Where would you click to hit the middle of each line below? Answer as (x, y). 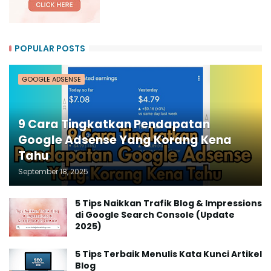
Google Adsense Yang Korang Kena (125, 140)
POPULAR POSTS (50, 48)
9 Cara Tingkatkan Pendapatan (114, 124)
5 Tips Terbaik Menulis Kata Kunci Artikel (168, 254)
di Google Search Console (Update (155, 215)
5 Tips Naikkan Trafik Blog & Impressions (168, 203)
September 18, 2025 (53, 171)
